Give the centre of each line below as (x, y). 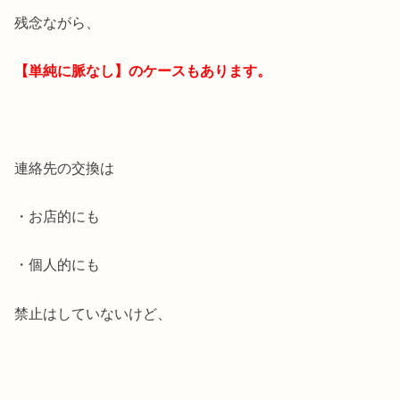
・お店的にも (58, 217)
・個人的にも (58, 265)
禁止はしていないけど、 (93, 313)
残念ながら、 (58, 22)
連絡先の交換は (65, 167)
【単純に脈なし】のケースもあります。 (143, 70)
